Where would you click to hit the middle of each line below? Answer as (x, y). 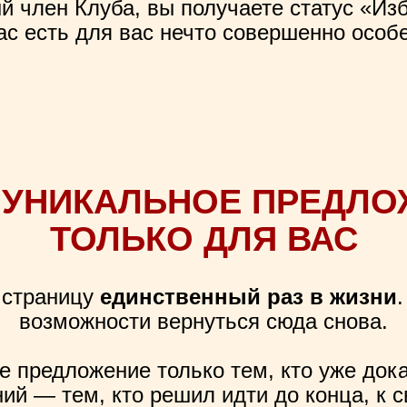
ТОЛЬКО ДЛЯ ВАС (203, 239)
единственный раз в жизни (248, 297)
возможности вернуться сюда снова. (203, 321)
